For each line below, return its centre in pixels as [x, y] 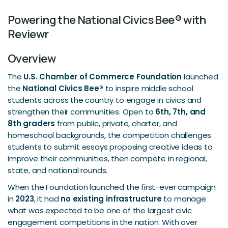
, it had [47, 199]
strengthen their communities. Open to [82, 112]
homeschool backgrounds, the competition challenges [110, 135]
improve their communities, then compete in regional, [107, 159]
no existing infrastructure [111, 199]
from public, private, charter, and [116, 123]
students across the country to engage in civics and [105, 100]
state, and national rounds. [58, 170]
